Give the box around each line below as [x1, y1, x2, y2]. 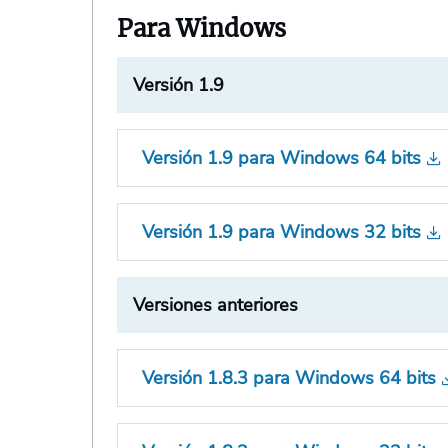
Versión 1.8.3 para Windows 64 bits [142, 366, 437, 391]
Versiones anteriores [133, 293, 299, 318]
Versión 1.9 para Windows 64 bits [142, 146, 422, 171]
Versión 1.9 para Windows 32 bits [142, 220, 422, 245]
